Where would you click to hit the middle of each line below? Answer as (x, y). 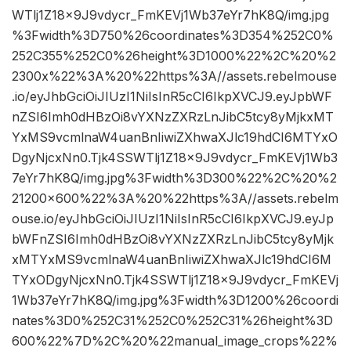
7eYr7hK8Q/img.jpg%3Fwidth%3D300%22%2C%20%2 (174, 178)
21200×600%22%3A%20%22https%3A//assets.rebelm (175, 199)
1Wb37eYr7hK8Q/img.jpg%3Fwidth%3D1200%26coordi (175, 300)
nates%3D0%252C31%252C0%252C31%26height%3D (172, 321)
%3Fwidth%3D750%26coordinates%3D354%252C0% (173, 36)
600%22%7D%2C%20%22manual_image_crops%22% (175, 341)
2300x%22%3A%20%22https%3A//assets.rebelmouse (174, 76)
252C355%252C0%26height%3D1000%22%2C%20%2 (174, 56)
